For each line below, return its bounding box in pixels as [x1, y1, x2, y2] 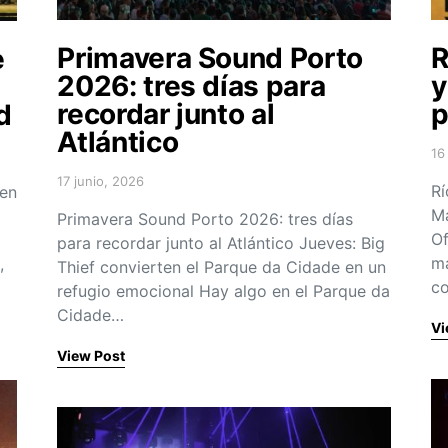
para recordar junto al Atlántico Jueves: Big [57, 233, 386, 254]
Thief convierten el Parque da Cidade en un [57, 257, 387, 278]
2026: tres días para [57, 69, 326, 104]
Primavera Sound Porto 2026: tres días [57, 209, 354, 230]
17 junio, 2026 [57, 173, 145, 190]
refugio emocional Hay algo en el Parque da [57, 281, 391, 302]
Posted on [56, 181, 121, 198]
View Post [57, 347, 126, 365]
